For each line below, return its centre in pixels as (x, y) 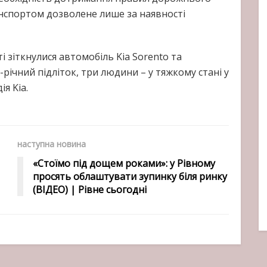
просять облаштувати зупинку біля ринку (130, 176)
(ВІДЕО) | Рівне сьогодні (90, 189)
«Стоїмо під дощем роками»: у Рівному (124, 163)
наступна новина (52, 144)
